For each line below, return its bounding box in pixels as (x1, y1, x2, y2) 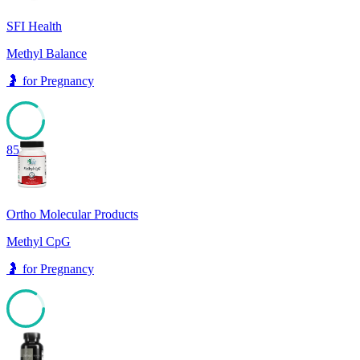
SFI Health (6, 19, 62, 34)
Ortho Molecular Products (6, 207, 138, 222)
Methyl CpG (6, 235, 71, 249)
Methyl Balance (6, 47, 87, 61)
